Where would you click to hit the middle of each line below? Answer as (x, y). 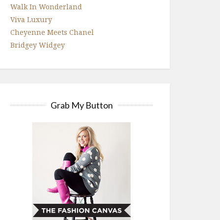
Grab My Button (82, 105)
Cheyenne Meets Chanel (52, 32)
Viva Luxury (31, 19)
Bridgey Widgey (38, 45)
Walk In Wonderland (46, 6)
